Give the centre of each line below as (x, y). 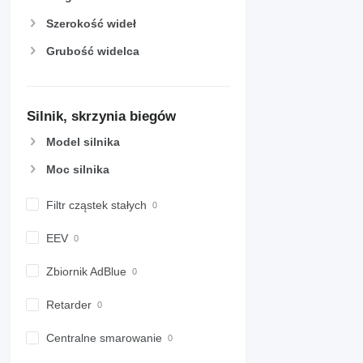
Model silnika (83, 141)
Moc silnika (78, 169)
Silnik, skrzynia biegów (101, 116)
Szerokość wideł (91, 24)
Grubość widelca (93, 51)
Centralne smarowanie (104, 338)
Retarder (69, 305)
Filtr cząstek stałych (96, 205)
